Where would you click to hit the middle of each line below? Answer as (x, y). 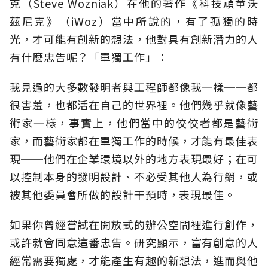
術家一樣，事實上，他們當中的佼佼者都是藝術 (134, 123)
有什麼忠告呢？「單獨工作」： (89, 57)
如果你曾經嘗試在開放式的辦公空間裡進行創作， (134, 225)
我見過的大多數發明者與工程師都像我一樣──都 (134, 87)
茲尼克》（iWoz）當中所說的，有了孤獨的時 (134, 21)
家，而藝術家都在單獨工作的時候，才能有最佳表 (134, 141)
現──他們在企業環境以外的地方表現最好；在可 (134, 159)
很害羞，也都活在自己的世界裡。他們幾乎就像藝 (134, 105)
